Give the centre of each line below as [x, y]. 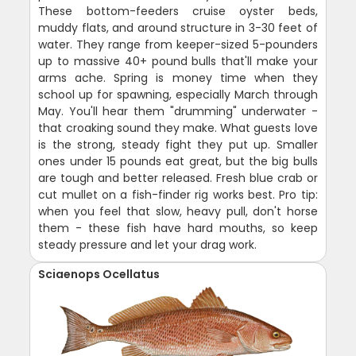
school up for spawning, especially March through [178, 95]
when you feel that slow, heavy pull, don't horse [178, 212]
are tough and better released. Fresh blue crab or [178, 178]
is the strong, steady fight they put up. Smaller [178, 145]
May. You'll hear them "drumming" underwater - [178, 112]
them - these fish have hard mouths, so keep [178, 228]
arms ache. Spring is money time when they [178, 78]
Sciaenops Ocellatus [99, 275]
